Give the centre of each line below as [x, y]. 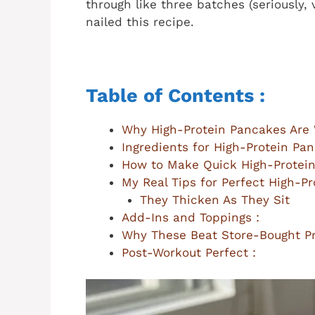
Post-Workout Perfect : [189, 252]
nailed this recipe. [140, 21]
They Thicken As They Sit [214, 199]
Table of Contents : [175, 95]
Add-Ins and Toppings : [191, 217]
